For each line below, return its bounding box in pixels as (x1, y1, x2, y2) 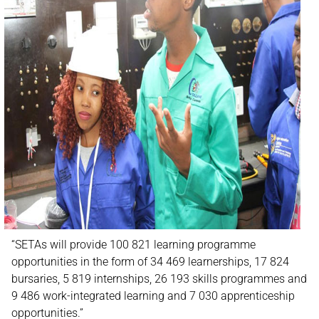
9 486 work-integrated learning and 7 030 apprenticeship (11, 289, 295, 303)
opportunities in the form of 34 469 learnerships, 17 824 (11, 255, 289, 268)
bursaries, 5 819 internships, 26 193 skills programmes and (11, 272, 307, 286)
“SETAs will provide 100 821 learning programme (11, 238, 256, 251)
